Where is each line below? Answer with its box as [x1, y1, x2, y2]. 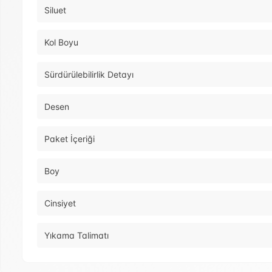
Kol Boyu [44, 37, 78, 48]
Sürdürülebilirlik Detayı [44, 69, 134, 80]
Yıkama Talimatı [44, 230, 109, 241]
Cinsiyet [44, 198, 76, 209]
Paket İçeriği [44, 134, 95, 144]
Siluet [44, 5, 66, 16]
